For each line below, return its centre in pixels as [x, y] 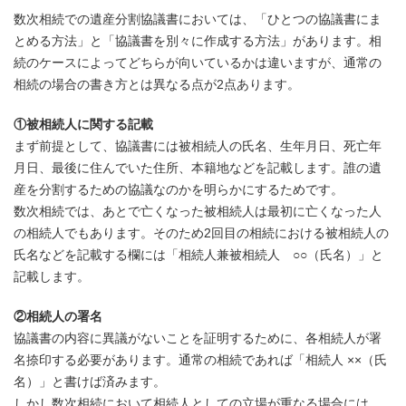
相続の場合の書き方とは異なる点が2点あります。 [157, 84]
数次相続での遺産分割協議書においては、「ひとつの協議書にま [198, 19]
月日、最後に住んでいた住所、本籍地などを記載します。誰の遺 [198, 168]
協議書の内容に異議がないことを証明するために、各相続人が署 [198, 338]
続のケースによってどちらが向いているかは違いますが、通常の [198, 63]
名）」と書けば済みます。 [90, 382]
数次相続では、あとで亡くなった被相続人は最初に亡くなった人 [198, 211]
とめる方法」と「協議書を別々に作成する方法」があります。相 [198, 41]
